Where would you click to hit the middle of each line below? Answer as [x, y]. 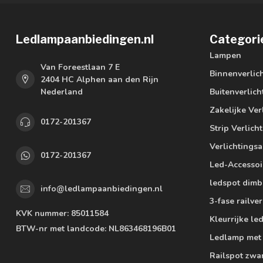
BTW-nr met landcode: [61, 228]
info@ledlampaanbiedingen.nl [102, 189]
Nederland [62, 92]
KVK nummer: [42, 213]
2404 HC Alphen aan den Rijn [100, 79]
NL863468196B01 [141, 228]
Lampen [225, 55]
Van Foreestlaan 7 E [80, 67]
